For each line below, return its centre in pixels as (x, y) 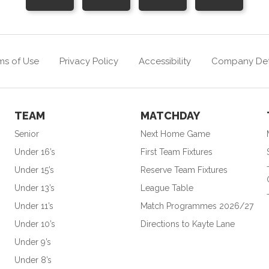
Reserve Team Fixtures (184, 170)
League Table (167, 188)
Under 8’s (33, 260)
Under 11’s (34, 206)
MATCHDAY (170, 115)
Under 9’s (32, 242)
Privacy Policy (89, 61)
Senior (26, 134)
